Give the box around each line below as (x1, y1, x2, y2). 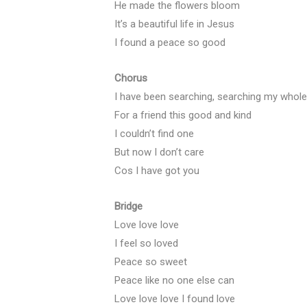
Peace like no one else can (114, 274, 234, 287)
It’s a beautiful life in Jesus (114, 18, 234, 31)
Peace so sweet (114, 256, 187, 269)
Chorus (114, 72, 147, 85)
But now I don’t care (114, 146, 204, 159)
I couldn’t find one (114, 127, 194, 140)
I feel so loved (114, 237, 178, 250)
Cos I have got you (114, 164, 199, 177)
